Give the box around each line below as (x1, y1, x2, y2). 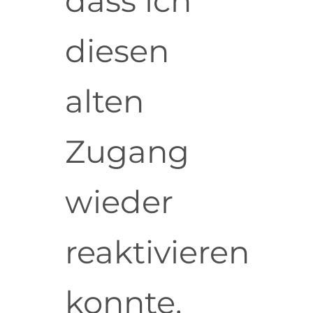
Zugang (64, 132, 189, 171)
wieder (64, 182, 173, 221)
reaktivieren (64, 233, 249, 272)
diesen (64, 31, 169, 71)
